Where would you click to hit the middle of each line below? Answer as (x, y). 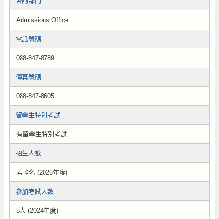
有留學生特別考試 (41, 134)
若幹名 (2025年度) (42, 172)
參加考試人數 (34, 191)
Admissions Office (42, 20)
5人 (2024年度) (37, 210)
